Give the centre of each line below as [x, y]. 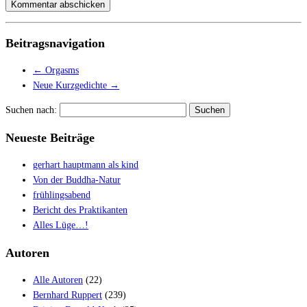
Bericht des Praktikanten [80, 210]
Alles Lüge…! [61, 225]
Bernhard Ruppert [67, 295]
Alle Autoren [58, 280]
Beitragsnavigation [55, 43]
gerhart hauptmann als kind [86, 164]
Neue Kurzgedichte [71, 85]
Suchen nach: [31, 110]
